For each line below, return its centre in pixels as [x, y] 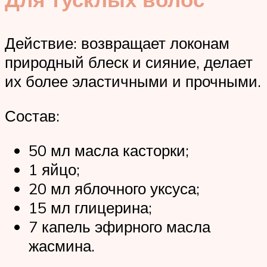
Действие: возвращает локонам [117, 43]
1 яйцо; [54, 169]
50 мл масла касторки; [109, 150]
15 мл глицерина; [90, 207]
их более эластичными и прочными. [133, 81]
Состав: [32, 115]
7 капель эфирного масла [119, 226]
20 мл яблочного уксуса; [114, 188]
